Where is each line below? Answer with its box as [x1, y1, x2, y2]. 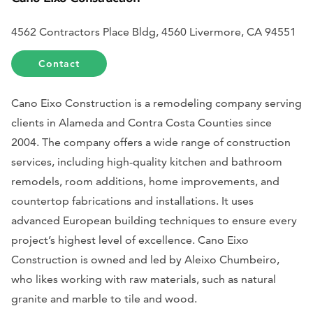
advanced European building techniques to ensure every [11, 213, 297, 227]
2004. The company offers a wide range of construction [11, 135, 291, 149]
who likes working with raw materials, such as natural [11, 272, 276, 286]
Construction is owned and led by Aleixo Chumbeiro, [11, 252, 279, 266]
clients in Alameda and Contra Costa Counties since [11, 115, 272, 129]
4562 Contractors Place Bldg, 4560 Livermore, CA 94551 [11, 24, 296, 38]
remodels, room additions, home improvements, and [11, 174, 279, 188]
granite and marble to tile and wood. [11, 291, 197, 305]
